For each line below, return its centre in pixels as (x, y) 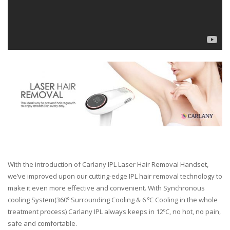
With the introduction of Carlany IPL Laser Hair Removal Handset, (108, 164)
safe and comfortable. (42, 223)
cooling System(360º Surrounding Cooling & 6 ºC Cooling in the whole (113, 199)
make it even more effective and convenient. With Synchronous (106, 188)
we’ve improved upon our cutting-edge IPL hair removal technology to (115, 176)
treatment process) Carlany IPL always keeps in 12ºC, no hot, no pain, (114, 211)
